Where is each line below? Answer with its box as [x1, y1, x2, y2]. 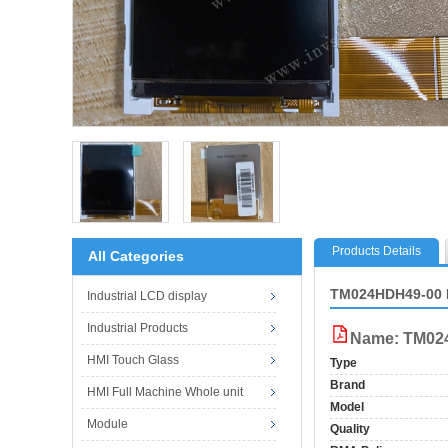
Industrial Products [86, 320, 188, 335]
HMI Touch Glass [86, 352, 179, 367]
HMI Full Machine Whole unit [86, 384, 243, 399]
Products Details [332, 243, 421, 258]
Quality [330, 421, 370, 436]
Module [86, 416, 128, 431]
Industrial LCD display [86, 288, 207, 303]
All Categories [88, 247, 184, 264]
